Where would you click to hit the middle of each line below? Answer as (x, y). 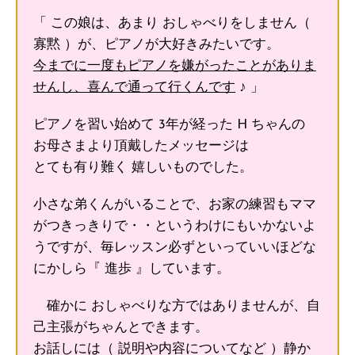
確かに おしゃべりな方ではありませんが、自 (177, 306)
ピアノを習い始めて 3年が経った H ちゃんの (169, 124)
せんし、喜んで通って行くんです (134, 87)
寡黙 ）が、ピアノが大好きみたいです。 (157, 44)
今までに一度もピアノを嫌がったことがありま (175, 66)
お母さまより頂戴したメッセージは (141, 146)
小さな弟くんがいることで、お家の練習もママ (175, 204)
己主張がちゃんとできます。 (121, 327)
